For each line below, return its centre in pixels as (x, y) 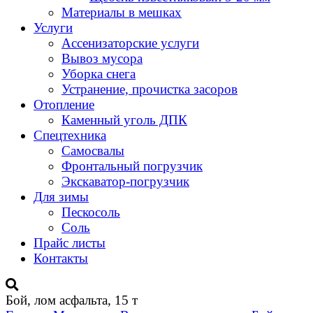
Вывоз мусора (102, 58)
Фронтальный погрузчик (132, 166)
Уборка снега (99, 74)
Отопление (64, 104)
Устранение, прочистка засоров (150, 89)
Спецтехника (70, 135)
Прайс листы (70, 243)
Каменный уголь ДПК (124, 120)
